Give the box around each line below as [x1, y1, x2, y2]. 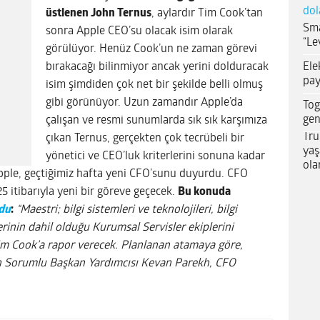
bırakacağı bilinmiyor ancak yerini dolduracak [46, 61, 269, 73]
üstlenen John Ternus [46, 7, 151, 19]
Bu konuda [178, 186, 231, 198]
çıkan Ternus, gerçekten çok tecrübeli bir [46, 132, 244, 144]
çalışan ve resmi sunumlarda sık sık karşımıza [46, 114, 267, 126]
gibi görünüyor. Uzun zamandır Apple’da [46, 96, 243, 109]
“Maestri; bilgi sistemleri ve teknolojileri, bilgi [16, 204, 237, 216]
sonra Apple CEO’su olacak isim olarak [46, 25, 233, 37]
